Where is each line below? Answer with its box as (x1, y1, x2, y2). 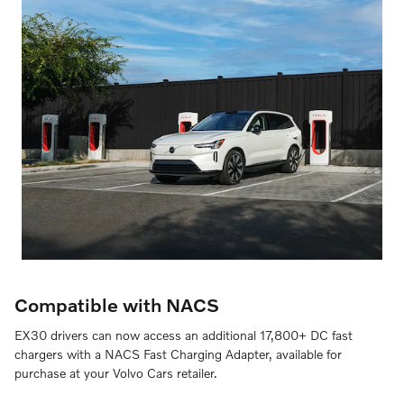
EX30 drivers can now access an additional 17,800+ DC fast (14, 327, 353, 344)
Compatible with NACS (14, 292, 219, 316)
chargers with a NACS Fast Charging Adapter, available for (14, 346, 342, 363)
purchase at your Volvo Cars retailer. (14, 365, 217, 381)
